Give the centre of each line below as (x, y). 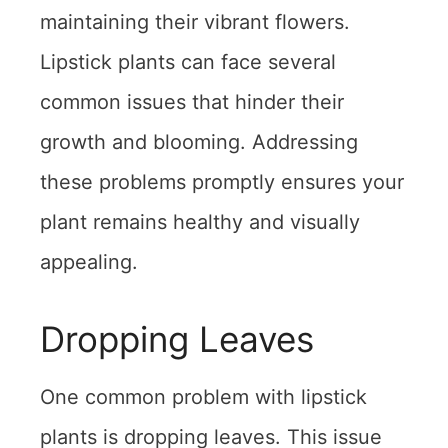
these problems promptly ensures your (222, 182)
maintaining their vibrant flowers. (195, 22)
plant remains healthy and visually (200, 222)
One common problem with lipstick (203, 397)
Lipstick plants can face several (188, 62)
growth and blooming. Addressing (199, 142)
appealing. (89, 262)
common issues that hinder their (192, 102)
